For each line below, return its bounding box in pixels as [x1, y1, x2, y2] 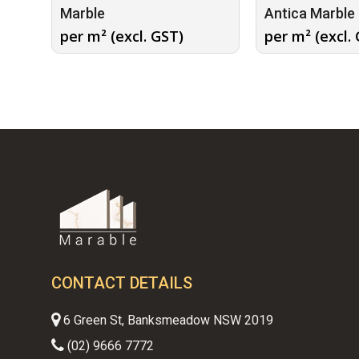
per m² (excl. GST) [60, 26, 184, 46]
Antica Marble [264, 4, 355, 22]
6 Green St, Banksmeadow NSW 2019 [60, 313, 273, 328]
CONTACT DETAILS [51, 273, 192, 292]
